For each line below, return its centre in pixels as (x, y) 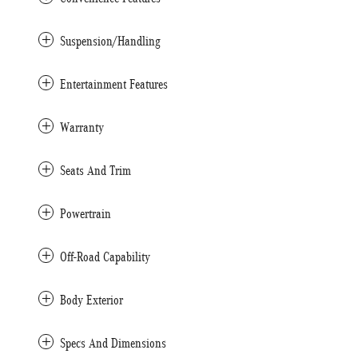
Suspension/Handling (110, 41)
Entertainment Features (114, 84)
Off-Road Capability (105, 257)
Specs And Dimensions (113, 343)
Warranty (82, 127)
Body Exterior (91, 300)
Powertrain (86, 214)
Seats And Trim (95, 171)
